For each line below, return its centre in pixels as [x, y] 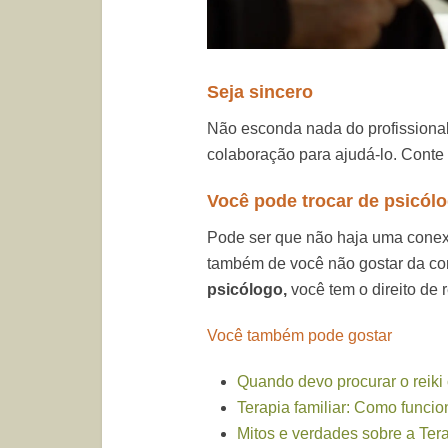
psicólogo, [249, 289]
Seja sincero [260, 92]
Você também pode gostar [299, 335]
